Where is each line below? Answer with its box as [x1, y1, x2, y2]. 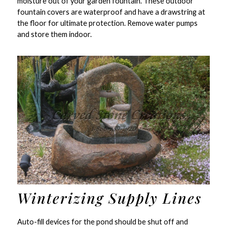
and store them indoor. [17, 30, 96, 39]
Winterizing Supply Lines [17, 188, 202, 208]
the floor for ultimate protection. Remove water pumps [17, 19, 198, 28]
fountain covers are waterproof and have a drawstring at [17, 8, 205, 17]
